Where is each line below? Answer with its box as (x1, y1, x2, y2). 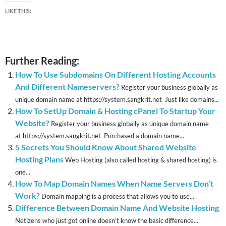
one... (15, 167, 30, 176)
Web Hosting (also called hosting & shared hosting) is (65, 155, 217, 164)
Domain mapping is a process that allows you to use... (41, 192, 194, 200)
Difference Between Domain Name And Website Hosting (15, 202, 219, 212)
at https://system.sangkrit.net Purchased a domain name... (15, 131, 184, 140)
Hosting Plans (15, 154, 64, 164)
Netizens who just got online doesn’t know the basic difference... (15, 216, 198, 224)
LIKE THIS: (5, 7, 31, 14)
